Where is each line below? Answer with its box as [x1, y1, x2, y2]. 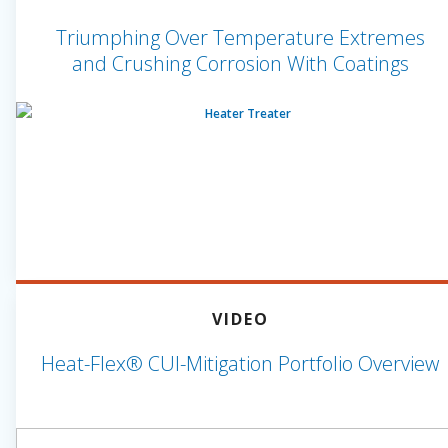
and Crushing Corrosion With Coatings [71, 50, 409, 77]
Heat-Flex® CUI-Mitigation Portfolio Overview [41, 350, 439, 377]
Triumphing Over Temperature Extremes [55, 24, 425, 51]
